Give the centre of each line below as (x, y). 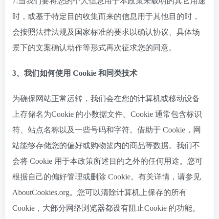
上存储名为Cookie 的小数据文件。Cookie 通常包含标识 (107, 114)
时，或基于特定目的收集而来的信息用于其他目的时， (106, 16)
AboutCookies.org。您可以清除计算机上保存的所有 (99, 192)
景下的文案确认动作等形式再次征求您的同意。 (94, 48)
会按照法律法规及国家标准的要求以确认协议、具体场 (106, 32)
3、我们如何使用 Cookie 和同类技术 (75, 73)
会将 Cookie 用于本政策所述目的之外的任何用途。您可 (108, 161)
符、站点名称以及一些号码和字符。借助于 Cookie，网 (107, 130)
